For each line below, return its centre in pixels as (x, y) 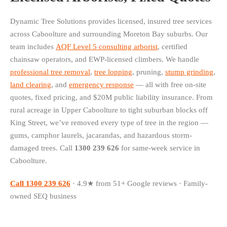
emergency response (101, 85)
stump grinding (189, 72)
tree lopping (113, 72)
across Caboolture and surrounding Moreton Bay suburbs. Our (109, 34)
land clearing (31, 85)
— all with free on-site (170, 85)
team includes (33, 47)
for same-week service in (160, 148)
